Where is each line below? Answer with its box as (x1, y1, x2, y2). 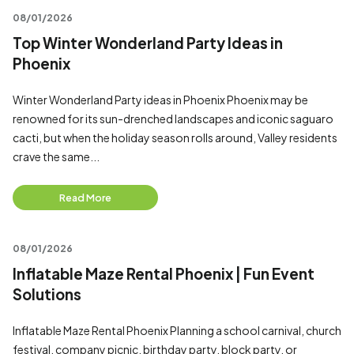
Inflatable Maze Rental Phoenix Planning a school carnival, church (13, 323, 341, 337)
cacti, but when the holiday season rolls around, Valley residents (13, 130, 337, 145)
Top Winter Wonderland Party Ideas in (13, 34, 283, 52)
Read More (59, 191, 111, 204)
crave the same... (13, 149, 100, 164)
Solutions (13, 285, 81, 303)
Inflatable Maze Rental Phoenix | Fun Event (13, 265, 314, 283)
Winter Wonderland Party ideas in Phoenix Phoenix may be (13, 92, 308, 107)
